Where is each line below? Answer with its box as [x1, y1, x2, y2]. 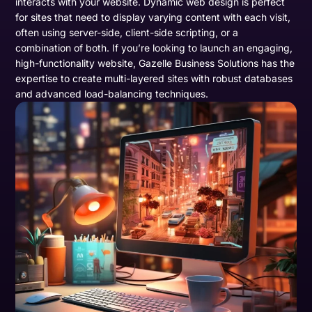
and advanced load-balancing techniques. [15, 87, 209, 100]
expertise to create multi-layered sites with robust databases [15, 72, 293, 84]
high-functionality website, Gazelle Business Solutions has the [15, 56, 295, 69]
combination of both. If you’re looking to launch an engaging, [15, 41, 293, 54]
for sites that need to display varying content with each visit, [15, 10, 291, 23]
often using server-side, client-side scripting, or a [15, 26, 239, 38]
